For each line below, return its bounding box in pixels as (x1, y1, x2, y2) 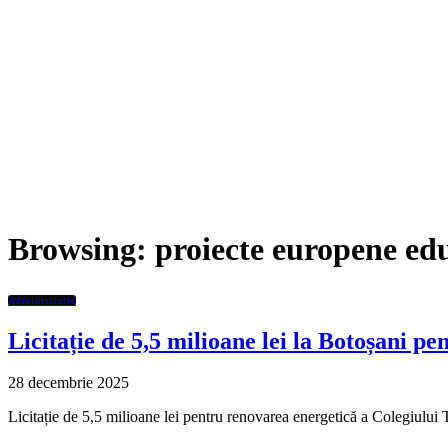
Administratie (8, 294, 76, 306)
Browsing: (8, 231, 155, 268)
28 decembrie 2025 (8, 374, 129, 392)
